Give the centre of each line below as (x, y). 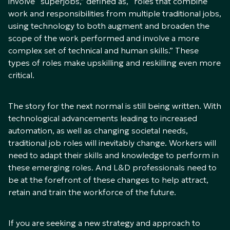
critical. (21, 75)
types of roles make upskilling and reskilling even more (114, 62)
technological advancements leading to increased (103, 118)
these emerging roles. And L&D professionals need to (112, 167)
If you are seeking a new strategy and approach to (104, 223)
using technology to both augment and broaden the (109, 25)
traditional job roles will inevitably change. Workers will (112, 142)
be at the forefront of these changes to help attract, (108, 179)
